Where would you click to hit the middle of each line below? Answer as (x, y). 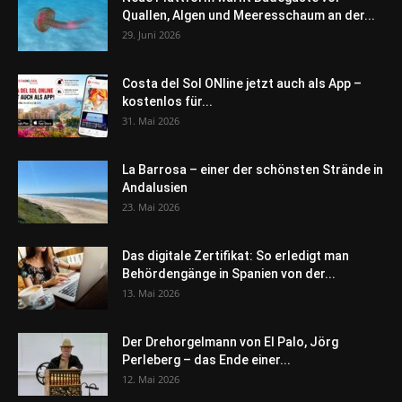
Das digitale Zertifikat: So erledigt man (236, 255)
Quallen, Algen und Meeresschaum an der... (249, 15)
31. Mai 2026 (151, 120)
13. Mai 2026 (151, 293)
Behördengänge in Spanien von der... (229, 273)
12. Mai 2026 (151, 379)
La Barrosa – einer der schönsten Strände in (253, 169)
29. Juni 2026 (151, 34)
